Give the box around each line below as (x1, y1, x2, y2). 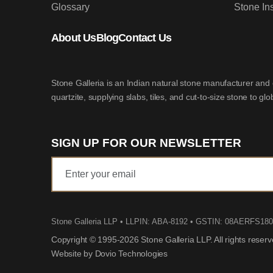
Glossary (51, 2, 90, 13)
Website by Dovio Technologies (51, 249, 168, 259)
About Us (51, 32, 96, 44)
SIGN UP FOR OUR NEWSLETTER (51, 136, 241, 150)
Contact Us (118, 32, 172, 44)
